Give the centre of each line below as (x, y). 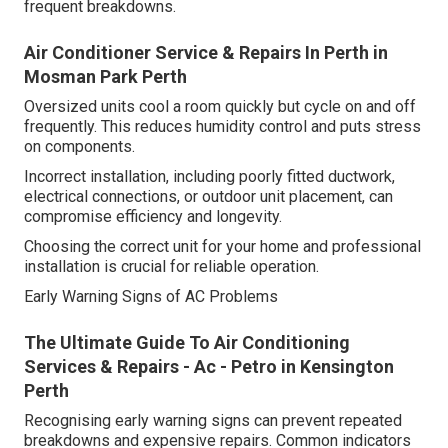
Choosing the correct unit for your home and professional (222, 247)
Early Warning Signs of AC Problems (151, 297)
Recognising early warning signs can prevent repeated (213, 421)
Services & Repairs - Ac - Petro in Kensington (209, 367)
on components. (79, 147)
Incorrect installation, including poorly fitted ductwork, (209, 177)
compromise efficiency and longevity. (153, 217)
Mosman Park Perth (105, 77)
